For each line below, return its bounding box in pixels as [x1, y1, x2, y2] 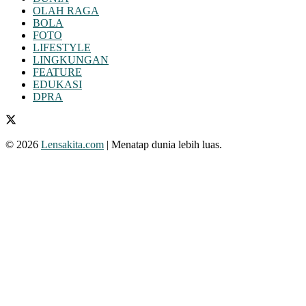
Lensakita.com [41, 138, 104, 150]
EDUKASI [33, 78, 82, 90]
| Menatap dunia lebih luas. [104, 138, 222, 150]
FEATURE [33, 66, 82, 78]
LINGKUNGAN [33, 53, 109, 66]
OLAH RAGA [33, 4, 99, 16]
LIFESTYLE [33, 41, 91, 53]
